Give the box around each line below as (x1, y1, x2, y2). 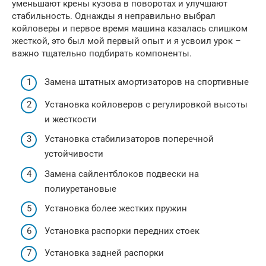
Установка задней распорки (45, 248, 164, 259)
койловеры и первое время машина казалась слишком (12, 23, 248, 34)
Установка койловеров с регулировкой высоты (45, 99, 248, 110)
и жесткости (45, 113, 97, 125)
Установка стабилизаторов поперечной (45, 134, 214, 145)
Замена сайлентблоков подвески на (45, 168, 199, 179)
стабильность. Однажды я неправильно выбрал (12, 10, 216, 21)
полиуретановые (45, 183, 116, 194)
